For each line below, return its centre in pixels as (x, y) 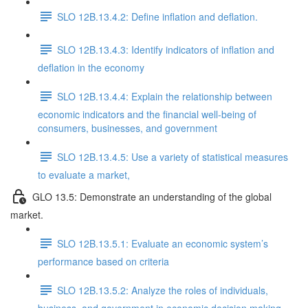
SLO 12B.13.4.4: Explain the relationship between (165, 96)
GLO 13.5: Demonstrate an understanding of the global (152, 196)
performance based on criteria (103, 261)
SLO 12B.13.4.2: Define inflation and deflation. (157, 16)
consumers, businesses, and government (128, 128)
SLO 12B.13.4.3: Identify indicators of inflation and (166, 49)
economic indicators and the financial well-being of (147, 114)
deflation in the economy (91, 67)
